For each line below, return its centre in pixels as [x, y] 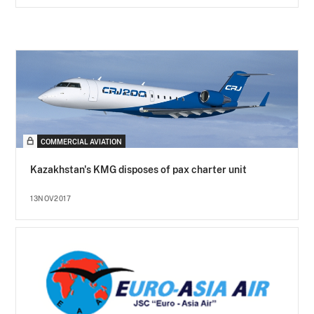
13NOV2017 [51, 199]
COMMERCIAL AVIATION [82, 142]
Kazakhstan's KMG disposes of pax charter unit [139, 170]
